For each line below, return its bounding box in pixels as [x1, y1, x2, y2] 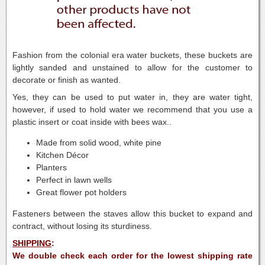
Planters [36, 163, 67, 173]
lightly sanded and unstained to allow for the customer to [12, 63, 253, 72]
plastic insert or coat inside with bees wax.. [12, 117, 172, 127]
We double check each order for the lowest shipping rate [12, 250, 253, 260]
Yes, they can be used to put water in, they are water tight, [12, 92, 253, 102]
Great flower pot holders [36, 188, 127, 198]
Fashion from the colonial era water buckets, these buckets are [12, 50, 253, 60]
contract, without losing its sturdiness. [12, 221, 152, 231]
